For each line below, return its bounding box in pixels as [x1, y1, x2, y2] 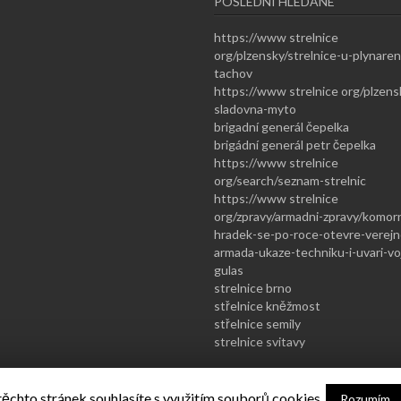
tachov [214, 64, 252, 81]
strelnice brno [214, 279, 292, 295]
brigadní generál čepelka [214, 118, 349, 134]
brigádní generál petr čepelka [214, 136, 376, 152]
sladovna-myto [214, 100, 296, 116]
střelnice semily [214, 315, 301, 331]
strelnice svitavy [214, 333, 305, 349]
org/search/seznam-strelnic [214, 172, 366, 188]
